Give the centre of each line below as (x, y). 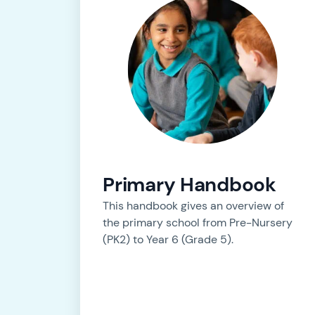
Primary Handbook (189, 185)
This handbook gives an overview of (194, 206)
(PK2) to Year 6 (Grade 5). (170, 240)
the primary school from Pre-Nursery (198, 223)
